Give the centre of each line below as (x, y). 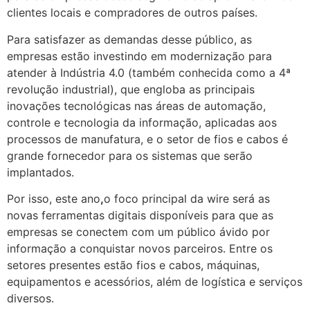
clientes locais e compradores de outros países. (132, 13)
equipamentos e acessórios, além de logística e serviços (155, 282)
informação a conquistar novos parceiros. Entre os (140, 249)
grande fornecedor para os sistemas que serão (130, 155)
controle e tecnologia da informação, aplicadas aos (142, 122)
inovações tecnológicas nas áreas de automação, (136, 106)
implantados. (40, 172)
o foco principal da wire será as (187, 199)
